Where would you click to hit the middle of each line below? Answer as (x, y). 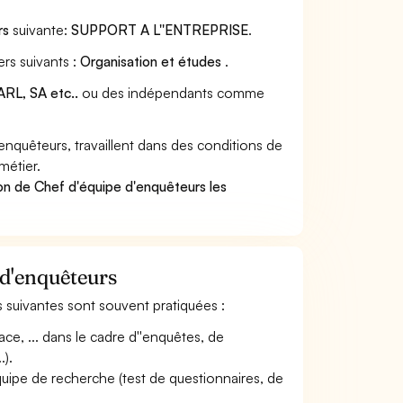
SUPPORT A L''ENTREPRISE (160, 30)
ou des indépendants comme (172, 93)
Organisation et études (153, 61)
